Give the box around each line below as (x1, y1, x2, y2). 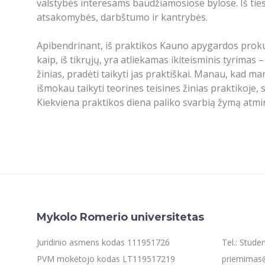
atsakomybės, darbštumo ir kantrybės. (37, 10, 208, 24)
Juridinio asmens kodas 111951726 (37, 237, 170, 248)
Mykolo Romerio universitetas (37, 211, 204, 224)
